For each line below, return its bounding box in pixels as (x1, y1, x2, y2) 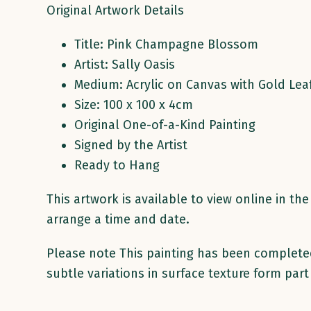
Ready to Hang (74, 157, 160, 173)
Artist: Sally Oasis (74, 56, 176, 72)
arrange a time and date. (47, 211, 190, 227)
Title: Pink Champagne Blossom (74, 36, 259, 52)
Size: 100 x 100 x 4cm (74, 96, 194, 112)
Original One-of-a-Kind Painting (74, 117, 256, 133)
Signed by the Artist (74, 137, 188, 153)
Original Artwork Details (47, 2, 185, 18)
